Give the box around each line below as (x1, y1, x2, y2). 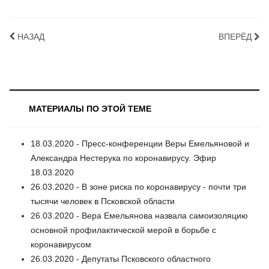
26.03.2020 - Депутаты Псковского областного (31, 254, 211, 264)
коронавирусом (31, 240, 91, 250)
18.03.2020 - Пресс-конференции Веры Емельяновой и (31, 139, 249, 149)
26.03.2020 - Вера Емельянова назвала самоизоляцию (31, 211, 248, 221)
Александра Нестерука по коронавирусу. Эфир (31, 153, 216, 163)
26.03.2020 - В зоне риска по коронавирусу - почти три (31, 182, 246, 192)
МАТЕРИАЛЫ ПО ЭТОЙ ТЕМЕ (29, 104, 151, 114)
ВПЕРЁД (219, 32, 252, 42)
